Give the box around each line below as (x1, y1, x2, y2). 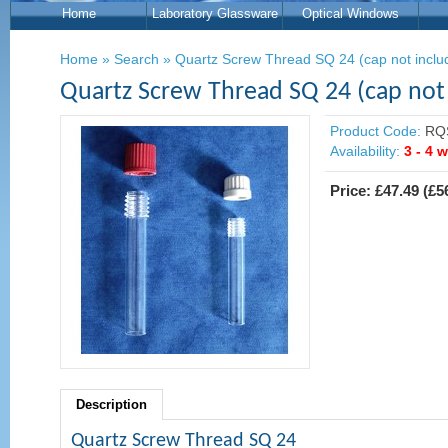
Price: (330, 182, 375, 199)
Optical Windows (302, 6, 399, 21)
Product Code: (330, 123, 421, 139)
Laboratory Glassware (151, 6, 278, 21)
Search (114, 51, 159, 67)
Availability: (330, 143, 400, 159)
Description (76, 397, 147, 412)
